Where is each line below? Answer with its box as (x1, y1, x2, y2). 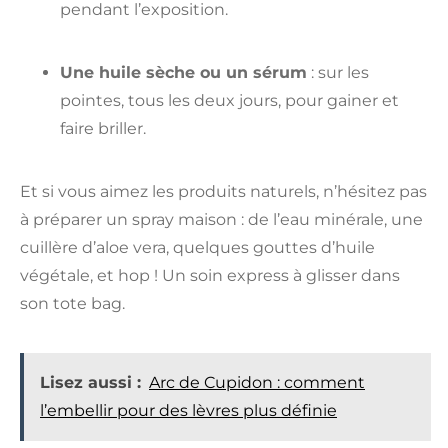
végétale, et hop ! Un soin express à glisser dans (20, 265, 400, 285)
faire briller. (60, 118, 146, 138)
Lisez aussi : (40, 373, 141, 393)
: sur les (307, 62, 369, 82)
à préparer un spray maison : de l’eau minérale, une (20, 209, 423, 229)
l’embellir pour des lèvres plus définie (40, 401, 337, 421)
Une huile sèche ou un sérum (60, 62, 307, 82)
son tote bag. (20, 293, 125, 313)
